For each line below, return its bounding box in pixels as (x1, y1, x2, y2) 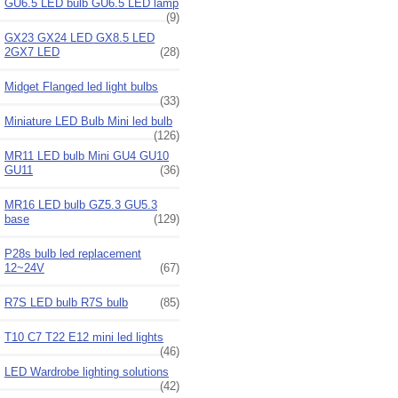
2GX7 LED (4, 44, 60, 59)
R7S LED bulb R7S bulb (4, 295, 128, 309)
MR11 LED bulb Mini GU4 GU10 (4, 148, 169, 163)
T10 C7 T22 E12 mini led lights (4, 330, 163, 344)
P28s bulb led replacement (4, 246, 141, 260)
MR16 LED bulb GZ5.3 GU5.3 (4, 197, 157, 211)
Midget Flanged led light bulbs (4, 79, 158, 93)
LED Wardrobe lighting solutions (4, 364, 169, 378)
